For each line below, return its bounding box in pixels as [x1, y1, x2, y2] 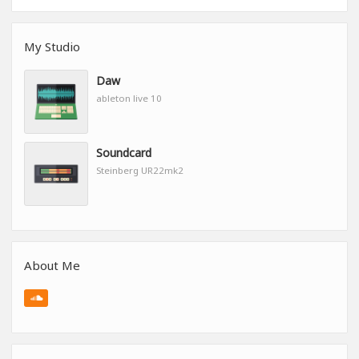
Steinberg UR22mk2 [96, 164, 184, 177]
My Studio [24, 38, 80, 55]
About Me [24, 257, 80, 274]
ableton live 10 [96, 92, 162, 105]
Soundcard [96, 145, 151, 161]
